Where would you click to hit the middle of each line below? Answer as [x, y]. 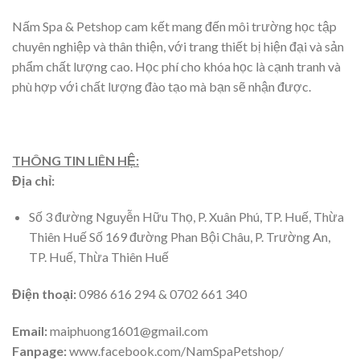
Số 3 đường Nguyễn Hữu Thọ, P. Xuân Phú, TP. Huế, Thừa [186, 217]
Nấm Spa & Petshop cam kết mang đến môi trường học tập [174, 27]
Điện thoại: [44, 294]
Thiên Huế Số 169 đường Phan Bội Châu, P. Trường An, [179, 237]
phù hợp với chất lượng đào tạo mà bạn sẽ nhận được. [162, 87]
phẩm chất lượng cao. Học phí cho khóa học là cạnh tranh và [176, 67]
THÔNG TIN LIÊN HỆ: [76, 160]
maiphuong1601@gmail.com [128, 331]
